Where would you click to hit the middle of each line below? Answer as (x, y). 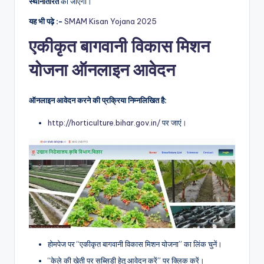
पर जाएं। (174, 123)
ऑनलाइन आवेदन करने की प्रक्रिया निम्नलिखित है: (98, 100)
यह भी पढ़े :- (46, 22)
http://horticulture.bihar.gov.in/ (104, 123)
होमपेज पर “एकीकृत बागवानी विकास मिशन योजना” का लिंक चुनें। (135, 244)
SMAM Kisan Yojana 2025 (110, 22)
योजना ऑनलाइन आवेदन (102, 70)
